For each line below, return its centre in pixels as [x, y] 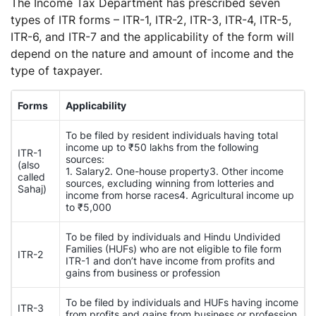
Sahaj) [32, 189]
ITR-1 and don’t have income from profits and [170, 261]
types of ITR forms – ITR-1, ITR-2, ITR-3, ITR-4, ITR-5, [151, 20]
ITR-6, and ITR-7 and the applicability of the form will [152, 37]
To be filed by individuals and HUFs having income [182, 302]
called [31, 177]
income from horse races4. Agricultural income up [180, 195]
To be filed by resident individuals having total [172, 135]
